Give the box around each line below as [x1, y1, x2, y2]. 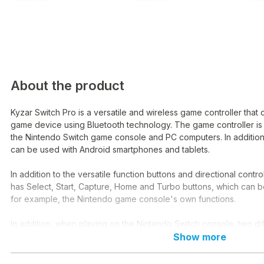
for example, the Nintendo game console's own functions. [11, 194, 236, 204]
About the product [11, 77, 124, 93]
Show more [173, 231, 226, 243]
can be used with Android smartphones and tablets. [11, 144, 210, 155]
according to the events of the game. [11, 243, 155, 254]
